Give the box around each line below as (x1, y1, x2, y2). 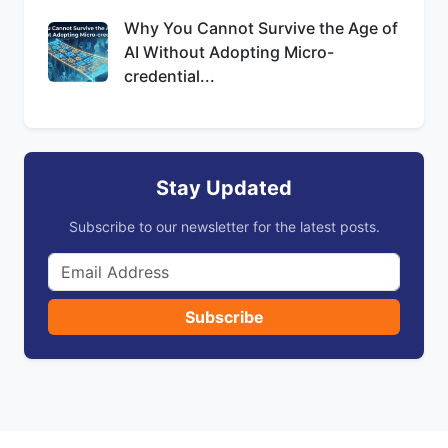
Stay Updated (156, 175, 292, 200)
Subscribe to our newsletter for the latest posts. (68, 217, 380, 235)
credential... (124, 65, 215, 86)
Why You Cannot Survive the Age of (124, 17, 398, 38)
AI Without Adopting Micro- (124, 41, 334, 62)
